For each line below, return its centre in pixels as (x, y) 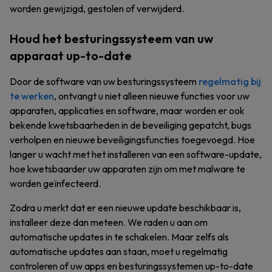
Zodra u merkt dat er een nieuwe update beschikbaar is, (125, 208)
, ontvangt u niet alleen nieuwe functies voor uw (152, 96)
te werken (32, 96)
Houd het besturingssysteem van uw (111, 39)
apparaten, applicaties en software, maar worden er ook (127, 110)
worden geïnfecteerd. (55, 183)
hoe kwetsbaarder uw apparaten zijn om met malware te (127, 169)
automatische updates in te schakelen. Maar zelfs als (119, 237)
